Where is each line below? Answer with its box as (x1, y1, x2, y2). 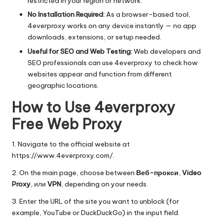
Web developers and (132, 46, 201, 56)
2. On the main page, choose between (12, 168, 136, 177)
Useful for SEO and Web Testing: (28, 46, 132, 56)
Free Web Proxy (12, 114, 122, 133)
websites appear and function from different (28, 69, 172, 78)
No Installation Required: (28, 10, 105, 19)
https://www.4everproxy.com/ (12, 150, 113, 160)
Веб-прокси (136, 168, 179, 177)
